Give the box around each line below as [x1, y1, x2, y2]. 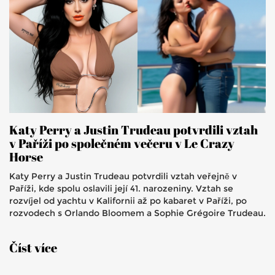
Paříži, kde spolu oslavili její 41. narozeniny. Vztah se [9, 183, 233, 195]
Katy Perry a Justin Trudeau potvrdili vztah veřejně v [9, 171, 237, 182]
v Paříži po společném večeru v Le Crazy [9, 135, 234, 152]
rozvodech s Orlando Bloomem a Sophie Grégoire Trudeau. [9, 207, 266, 219]
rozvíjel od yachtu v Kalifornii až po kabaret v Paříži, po [9, 195, 247, 207]
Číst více [9, 239, 57, 257]
